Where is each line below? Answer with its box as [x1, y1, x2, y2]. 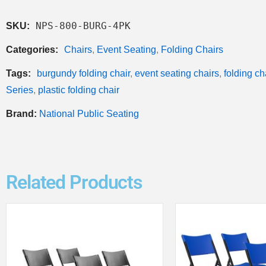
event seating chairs [135, 68, 219, 78]
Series [6, 84, 33, 95]
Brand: [6, 108, 39, 119]
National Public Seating [39, 108, 139, 119]
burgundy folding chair [37, 68, 130, 78]
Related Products [6, 170, 142, 194]
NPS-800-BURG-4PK [36, 20, 131, 31]
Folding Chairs [161, 44, 223, 55]
